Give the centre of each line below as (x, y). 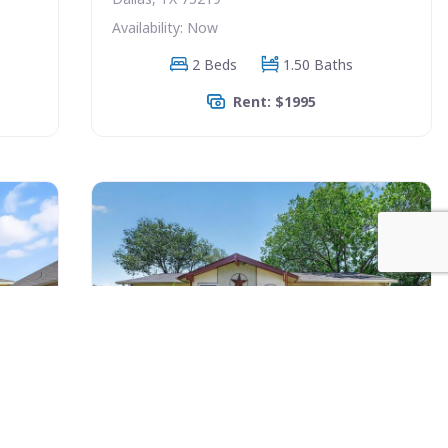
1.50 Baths (317, 64)
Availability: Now (164, 27)
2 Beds (214, 64)
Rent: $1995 (274, 101)
